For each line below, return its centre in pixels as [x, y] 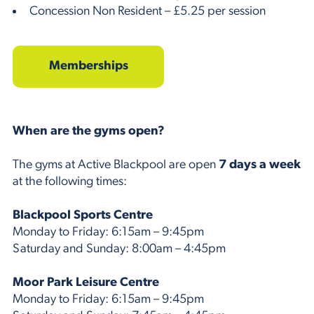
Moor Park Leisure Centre [86, 282]
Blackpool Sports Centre [83, 215]
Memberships [88, 66]
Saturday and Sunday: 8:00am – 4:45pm [119, 249]
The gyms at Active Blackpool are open [116, 165]
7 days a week [260, 165]
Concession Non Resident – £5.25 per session [148, 11]
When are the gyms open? [89, 131]
